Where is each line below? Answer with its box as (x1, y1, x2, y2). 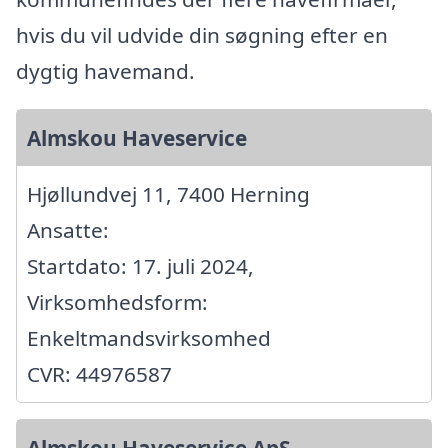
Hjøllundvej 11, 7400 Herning (27, 179, 310, 208)
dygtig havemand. (16, 56, 195, 85)
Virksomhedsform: (27, 287, 208, 316)
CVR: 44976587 (27, 359, 172, 388)
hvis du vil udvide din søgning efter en (16, 20, 388, 49)
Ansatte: (27, 215, 109, 244)
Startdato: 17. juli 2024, (27, 251, 254, 280)
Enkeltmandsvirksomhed (27, 323, 271, 352)
